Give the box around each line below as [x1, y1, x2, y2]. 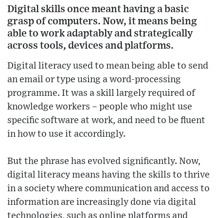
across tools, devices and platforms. [7, 40, 174, 51]
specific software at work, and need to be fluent [7, 116, 205, 126]
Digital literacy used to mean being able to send [7, 61, 208, 71]
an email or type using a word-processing [7, 75, 181, 85]
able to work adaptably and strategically [7, 28, 193, 39]
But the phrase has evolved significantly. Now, [7, 157, 200, 166]
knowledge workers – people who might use [7, 102, 192, 112]
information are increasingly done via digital [7, 198, 196, 207]
